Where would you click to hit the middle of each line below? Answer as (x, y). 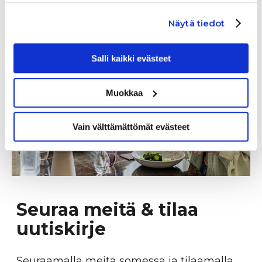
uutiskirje (61, 229)
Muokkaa (125, 92)
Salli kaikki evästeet (131, 58)
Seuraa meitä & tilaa (107, 209)
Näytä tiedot (197, 23)
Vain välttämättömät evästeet (131, 127)
